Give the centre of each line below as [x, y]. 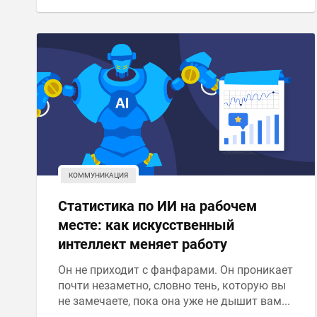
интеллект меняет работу [143, 244]
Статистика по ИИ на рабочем [157, 206]
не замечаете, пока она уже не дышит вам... [174, 301]
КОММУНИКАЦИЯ [98, 175]
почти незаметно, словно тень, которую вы [172, 286]
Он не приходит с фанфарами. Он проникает [175, 270]
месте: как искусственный [146, 225]
